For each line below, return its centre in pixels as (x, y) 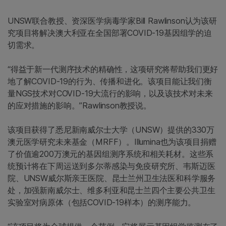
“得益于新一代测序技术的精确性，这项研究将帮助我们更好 (113, 69)
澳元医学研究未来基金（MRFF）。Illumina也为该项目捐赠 (112, 142)
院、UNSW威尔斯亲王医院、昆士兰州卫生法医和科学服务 (112, 178)
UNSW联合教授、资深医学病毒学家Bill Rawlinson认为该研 (112, 21)
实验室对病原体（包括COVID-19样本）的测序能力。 (102, 203)
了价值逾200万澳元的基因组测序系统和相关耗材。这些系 (111, 154)
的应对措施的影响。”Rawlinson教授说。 (79, 106)
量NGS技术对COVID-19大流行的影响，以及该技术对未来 (110, 94)
